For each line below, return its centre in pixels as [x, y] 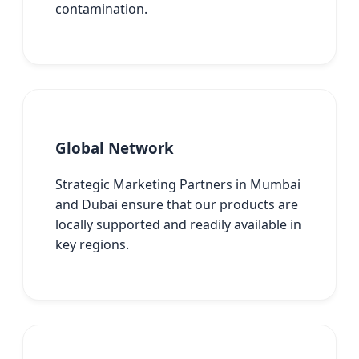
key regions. [92, 245]
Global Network [115, 148]
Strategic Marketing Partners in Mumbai [178, 185]
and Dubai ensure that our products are [177, 205]
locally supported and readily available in [178, 225]
